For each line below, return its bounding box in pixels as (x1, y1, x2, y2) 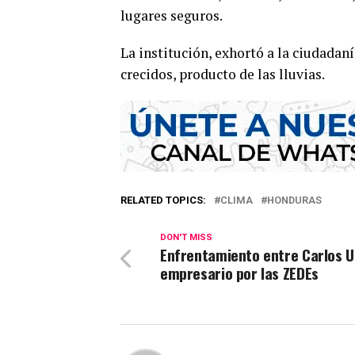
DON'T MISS (160, 231, 212, 242)
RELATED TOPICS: (120, 193, 206, 206)
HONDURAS (267, 193, 322, 206)
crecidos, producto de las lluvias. (120, 64, 325, 83)
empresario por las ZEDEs (160, 261, 319, 284)
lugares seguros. (120, 6, 223, 25)
